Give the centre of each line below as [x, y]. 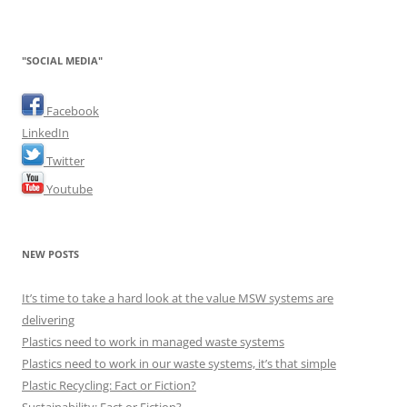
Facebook [71, 111]
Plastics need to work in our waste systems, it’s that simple [179, 363]
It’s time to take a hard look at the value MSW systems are [178, 298]
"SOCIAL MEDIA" [62, 60]
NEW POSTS [50, 254]
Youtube [68, 189]
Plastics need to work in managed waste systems [153, 342]
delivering [48, 320]
